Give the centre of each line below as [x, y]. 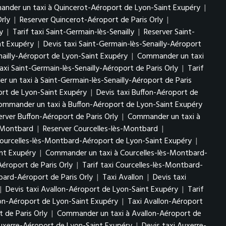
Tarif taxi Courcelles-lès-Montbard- [143, 165]
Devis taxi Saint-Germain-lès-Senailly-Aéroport [122, 44]
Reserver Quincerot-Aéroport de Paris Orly [91, 20]
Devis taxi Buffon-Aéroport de [147, 93]
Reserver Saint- [169, 32]
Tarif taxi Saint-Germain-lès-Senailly [73, 32]
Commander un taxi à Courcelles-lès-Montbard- [126, 153]
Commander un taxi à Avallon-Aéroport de [129, 214]
